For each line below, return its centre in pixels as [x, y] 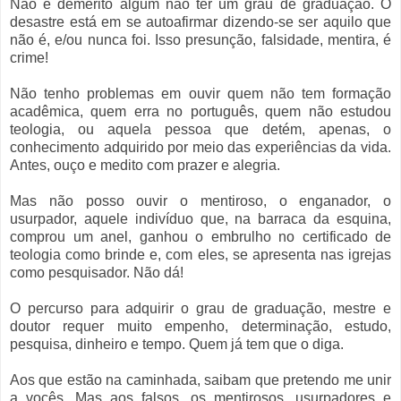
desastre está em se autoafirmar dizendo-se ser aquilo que [200, 22]
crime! [29, 58]
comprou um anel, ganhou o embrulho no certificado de [200, 237]
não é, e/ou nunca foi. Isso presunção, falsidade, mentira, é [200, 40]
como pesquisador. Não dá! [97, 273]
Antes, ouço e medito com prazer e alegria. [145, 166]
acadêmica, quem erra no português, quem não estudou [200, 112]
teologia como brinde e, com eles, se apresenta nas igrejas [200, 255]
